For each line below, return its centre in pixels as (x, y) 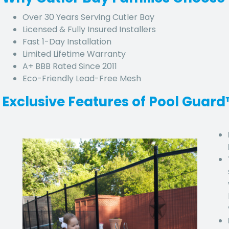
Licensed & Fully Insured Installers (89, 29)
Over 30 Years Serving (67, 17)
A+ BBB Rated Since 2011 (70, 66)
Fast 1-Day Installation (67, 41)
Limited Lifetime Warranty (74, 54)
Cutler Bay (133, 17)
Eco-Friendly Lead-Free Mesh (82, 78)
